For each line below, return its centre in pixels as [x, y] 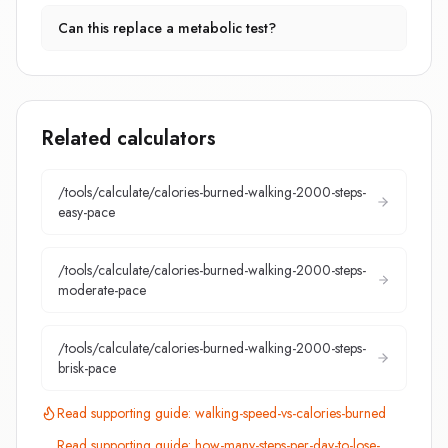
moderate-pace [102, 290]
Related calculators [128, 138]
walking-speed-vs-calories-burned [290, 413]
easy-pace [86, 212]
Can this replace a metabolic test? [167, 28]
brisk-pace [87, 368]
